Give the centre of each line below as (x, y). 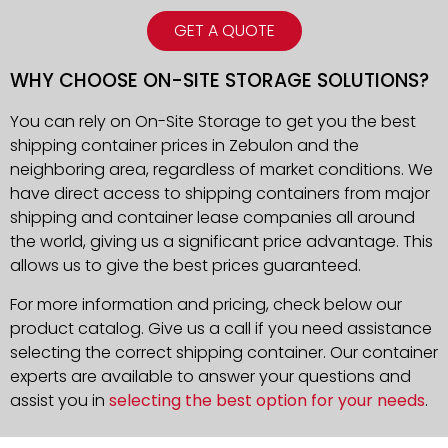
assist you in (59, 400)
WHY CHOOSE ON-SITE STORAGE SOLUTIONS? (219, 81)
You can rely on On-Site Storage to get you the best (213, 122)
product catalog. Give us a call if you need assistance (221, 328)
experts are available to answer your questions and (210, 376)
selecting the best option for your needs (267, 400)
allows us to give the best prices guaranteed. (185, 266)
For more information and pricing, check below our (206, 304)
